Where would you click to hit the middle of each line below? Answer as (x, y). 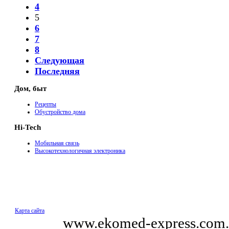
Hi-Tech (28, 128)
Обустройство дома (60, 112)
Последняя (57, 71)
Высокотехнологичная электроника (80, 151)
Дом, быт (30, 89)
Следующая (60, 61)
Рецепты (45, 104)
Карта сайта (30, 210)
